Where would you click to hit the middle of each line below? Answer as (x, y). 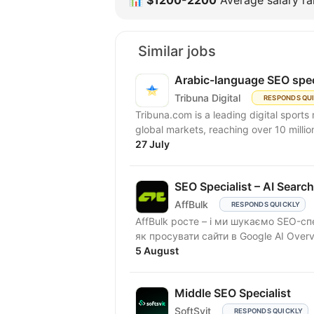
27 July (152, 144)
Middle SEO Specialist (233, 293)
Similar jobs (177, 51)
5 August (157, 250)
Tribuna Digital (207, 98)
